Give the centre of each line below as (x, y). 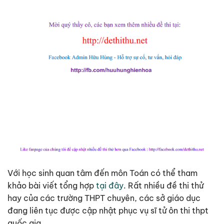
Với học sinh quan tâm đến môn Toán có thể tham (102, 173)
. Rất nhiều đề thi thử (163, 186)
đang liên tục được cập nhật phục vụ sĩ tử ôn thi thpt (108, 211)
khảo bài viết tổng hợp (52, 186)
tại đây (110, 186)
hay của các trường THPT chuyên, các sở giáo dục (104, 198)
